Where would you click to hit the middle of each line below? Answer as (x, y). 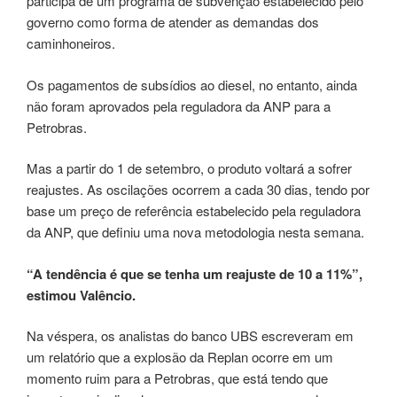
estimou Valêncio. (81, 295)
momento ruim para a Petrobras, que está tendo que (177, 378)
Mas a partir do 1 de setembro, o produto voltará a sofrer (189, 168)
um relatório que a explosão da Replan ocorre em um (180, 357)
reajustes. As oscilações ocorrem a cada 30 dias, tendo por (198, 190)
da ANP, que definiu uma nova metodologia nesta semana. (195, 232)
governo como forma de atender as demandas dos (173, 22)
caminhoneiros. (71, 43)
